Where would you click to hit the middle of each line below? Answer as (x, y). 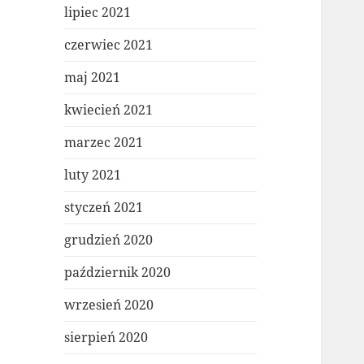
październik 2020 (118, 273)
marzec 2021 (104, 143)
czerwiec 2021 (109, 45)
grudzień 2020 (109, 240)
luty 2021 (93, 175)
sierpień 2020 (106, 338)
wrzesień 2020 (109, 305)
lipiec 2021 (98, 13)
